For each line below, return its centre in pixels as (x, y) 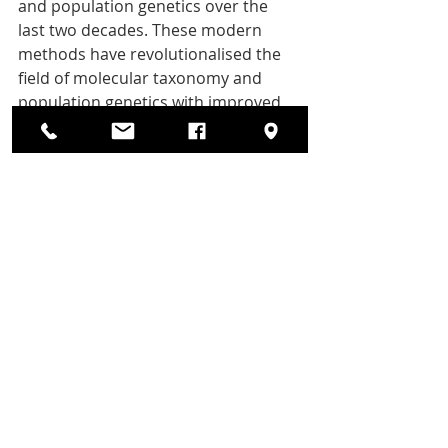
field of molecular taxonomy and (142, 78)
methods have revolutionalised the (151, 54)
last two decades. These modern (142, 30)
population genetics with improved (151, 102)
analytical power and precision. (135, 126)
